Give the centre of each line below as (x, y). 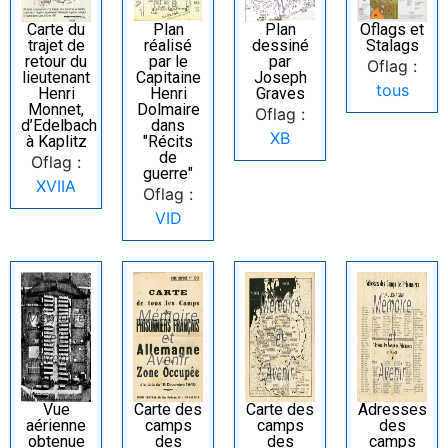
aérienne (56, 426)
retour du (56, 62)
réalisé (168, 46)
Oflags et (392, 30)
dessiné (280, 46)
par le (168, 62)
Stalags (392, 46)
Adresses (392, 410)
